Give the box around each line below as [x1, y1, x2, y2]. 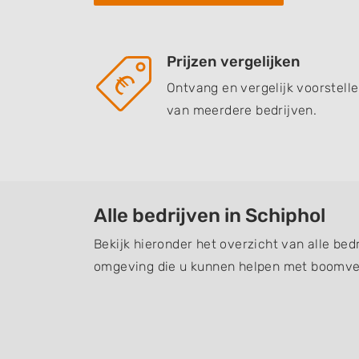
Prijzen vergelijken [167, 53, 301, 71]
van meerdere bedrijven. [167, 103, 317, 118]
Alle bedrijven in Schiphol [94, 204, 325, 227]
